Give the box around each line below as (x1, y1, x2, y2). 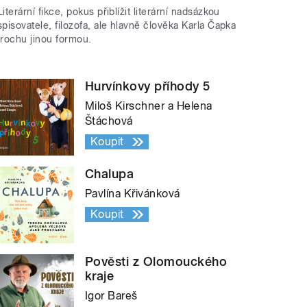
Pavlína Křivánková (85, 187, 180, 201)
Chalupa (85, 167, 134, 182)
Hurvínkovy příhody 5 (85, 79, 210, 94)
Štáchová (85, 114, 133, 128)
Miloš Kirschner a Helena (85, 99, 212, 113)
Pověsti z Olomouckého (85, 254, 228, 269)
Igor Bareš (85, 289, 138, 303)
